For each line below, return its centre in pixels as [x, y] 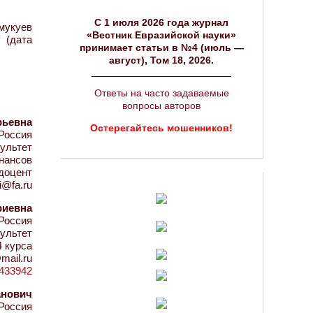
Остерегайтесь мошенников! [161, 128]
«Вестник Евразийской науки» [161, 35]
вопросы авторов [161, 105]
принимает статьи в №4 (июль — [161, 48]
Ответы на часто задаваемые [161, 93]
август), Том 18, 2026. [161, 60]
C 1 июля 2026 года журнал [161, 22]
